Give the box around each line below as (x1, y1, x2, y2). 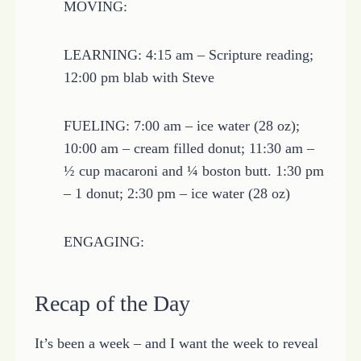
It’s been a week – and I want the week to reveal (34, 334, 318, 351)
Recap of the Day (34, 290, 190, 316)
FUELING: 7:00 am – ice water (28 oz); (63, 117, 300, 134)
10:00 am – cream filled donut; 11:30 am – (63, 139, 314, 156)
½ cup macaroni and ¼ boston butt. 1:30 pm (63, 162, 324, 179)
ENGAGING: (63, 233, 144, 250)
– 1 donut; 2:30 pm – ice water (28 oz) (63, 185, 290, 201)
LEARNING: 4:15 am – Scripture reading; (63, 46, 313, 63)
